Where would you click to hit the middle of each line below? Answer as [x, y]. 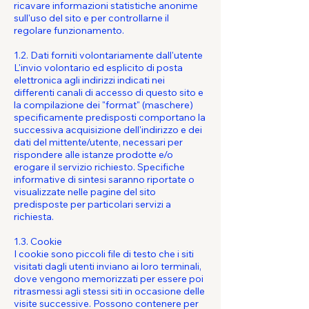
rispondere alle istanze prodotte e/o [93, 154]
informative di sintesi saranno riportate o [104, 179]
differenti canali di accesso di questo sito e [109, 92]
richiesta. [34, 217]
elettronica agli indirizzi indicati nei [89, 80]
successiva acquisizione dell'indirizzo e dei [108, 130]
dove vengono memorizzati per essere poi [109, 279]
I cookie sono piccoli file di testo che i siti [104, 254]
